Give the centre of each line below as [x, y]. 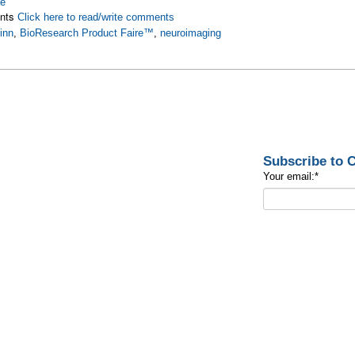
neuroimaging [191, 33]
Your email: [288, 176]
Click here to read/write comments [96, 17]
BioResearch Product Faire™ [87, 33]
